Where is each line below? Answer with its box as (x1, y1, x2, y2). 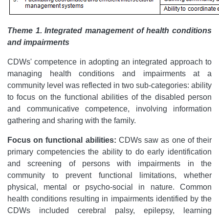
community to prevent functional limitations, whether (7, 171, 212, 179)
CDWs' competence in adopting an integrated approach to (7, 58, 212, 66)
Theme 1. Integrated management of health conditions (7, 26, 212, 35)
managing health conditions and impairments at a (7, 69, 212, 78)
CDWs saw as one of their (118, 136, 212, 144)
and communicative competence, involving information (7, 105, 212, 113)
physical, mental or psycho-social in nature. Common (7, 183, 212, 191)
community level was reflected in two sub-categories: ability (7, 81, 212, 89)
